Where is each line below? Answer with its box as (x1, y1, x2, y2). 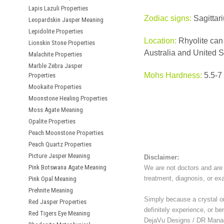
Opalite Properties (28, 117, 75, 125)
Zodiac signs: (144, 14, 191, 22)
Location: (144, 36, 176, 45)
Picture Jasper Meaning (28, 152, 90, 159)
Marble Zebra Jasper (28, 62, 82, 69)
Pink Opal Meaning (28, 175, 76, 182)
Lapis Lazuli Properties (28, 4, 88, 12)
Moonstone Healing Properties (28, 94, 107, 102)
